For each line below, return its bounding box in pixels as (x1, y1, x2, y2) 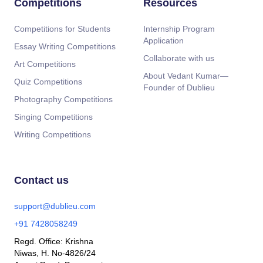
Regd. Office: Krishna (14, 237, 93, 247)
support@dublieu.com (14, 201, 96, 211)
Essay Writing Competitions (14, 42, 116, 52)
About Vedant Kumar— (143, 71, 228, 81)
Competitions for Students (14, 24, 110, 34)
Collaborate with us (143, 53, 214, 63)
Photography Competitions (14, 95, 113, 104)
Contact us (14, 174, 69, 187)
